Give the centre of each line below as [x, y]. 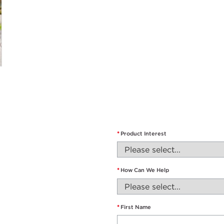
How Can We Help [145, 170]
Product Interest [143, 133]
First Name [136, 207]
